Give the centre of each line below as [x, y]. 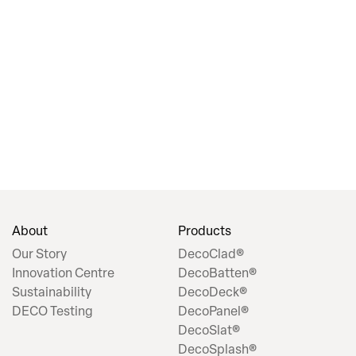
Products [205, 230]
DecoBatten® [217, 273]
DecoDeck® [213, 292]
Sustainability [52, 292]
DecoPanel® [213, 311]
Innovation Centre [63, 273]
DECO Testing [52, 311]
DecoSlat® [209, 330]
